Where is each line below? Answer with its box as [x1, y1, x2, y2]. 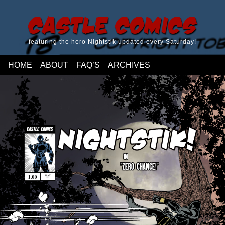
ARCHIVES [108, 61, 150, 69]
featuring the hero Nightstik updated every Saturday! [29, 39, 196, 45]
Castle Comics [28, 10, 197, 38]
